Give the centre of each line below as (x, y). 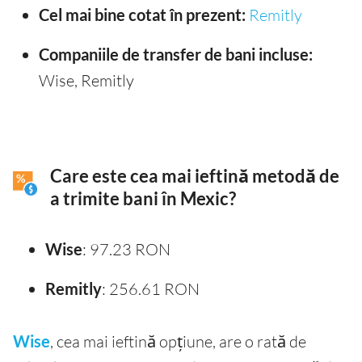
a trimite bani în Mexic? (143, 199)
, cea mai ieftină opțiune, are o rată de (178, 342)
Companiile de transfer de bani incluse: (176, 55)
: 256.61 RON (151, 289)
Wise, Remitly (86, 81)
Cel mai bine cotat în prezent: (142, 15)
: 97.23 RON (126, 250)
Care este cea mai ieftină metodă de (195, 177)
